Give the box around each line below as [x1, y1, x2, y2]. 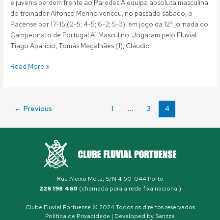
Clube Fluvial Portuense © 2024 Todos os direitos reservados [25, 203, 195, 211]
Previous [22, 103, 53, 113]
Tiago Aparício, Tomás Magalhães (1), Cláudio [10, 41, 150, 50]
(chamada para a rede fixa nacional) [77, 184, 181, 192]
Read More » [10, 62, 51, 71]
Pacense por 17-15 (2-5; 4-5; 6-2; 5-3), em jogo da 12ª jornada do [10, 19, 209, 28]
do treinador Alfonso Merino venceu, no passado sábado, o [10, 8, 193, 18]
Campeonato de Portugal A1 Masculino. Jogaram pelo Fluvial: [10, 30, 198, 39]
